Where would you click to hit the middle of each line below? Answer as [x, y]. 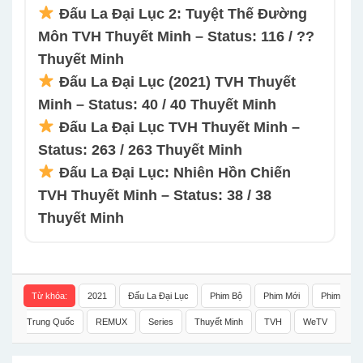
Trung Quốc [51, 321]
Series [161, 321]
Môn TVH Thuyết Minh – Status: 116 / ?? [176, 36]
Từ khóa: [49, 295]
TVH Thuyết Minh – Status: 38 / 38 [155, 195]
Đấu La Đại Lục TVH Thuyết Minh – [179, 127]
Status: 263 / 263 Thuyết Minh [140, 149]
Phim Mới [281, 295]
